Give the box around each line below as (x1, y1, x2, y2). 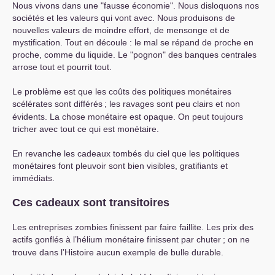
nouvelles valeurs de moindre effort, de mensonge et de (12, 25, 230, 36)
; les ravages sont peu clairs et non (104, 99, 240, 109)
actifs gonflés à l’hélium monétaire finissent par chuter (12, 234, 221, 245)
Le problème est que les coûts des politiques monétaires (12, 87, 231, 97)
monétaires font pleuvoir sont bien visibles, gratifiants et (12, 161, 228, 171)
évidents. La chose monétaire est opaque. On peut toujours (12, 112, 243, 122)
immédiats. (12, 173, 55, 184)
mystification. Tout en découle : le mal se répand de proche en (12, 37, 254, 48)
